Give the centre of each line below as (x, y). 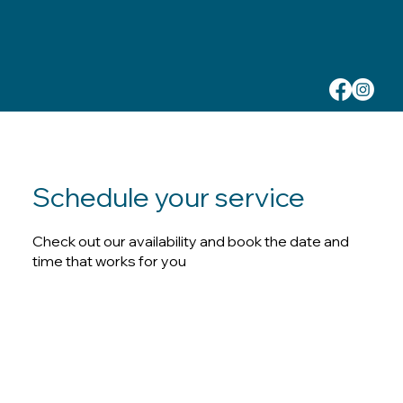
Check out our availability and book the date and (190, 242)
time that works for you (109, 262)
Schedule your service (168, 200)
